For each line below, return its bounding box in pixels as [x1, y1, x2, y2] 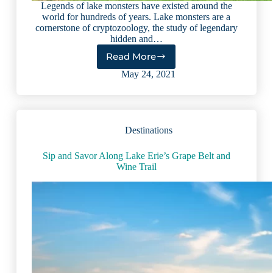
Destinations [124, 124, 172, 135]
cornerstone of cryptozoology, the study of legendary [35, 22, 238, 33]
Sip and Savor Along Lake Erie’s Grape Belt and [42, 150, 230, 161]
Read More [106, 51, 157, 63]
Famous [135, 79, 174, 91]
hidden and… [110, 33, 163, 44]
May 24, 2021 [121, 68, 176, 79]
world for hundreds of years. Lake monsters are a [42, 11, 231, 22]
